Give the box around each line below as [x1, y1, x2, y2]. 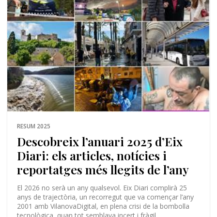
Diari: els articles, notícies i [16, 147, 167, 163]
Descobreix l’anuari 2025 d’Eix [16, 133, 183, 149]
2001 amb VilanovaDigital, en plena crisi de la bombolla [16, 201, 189, 211]
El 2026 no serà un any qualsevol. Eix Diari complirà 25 [16, 183, 187, 192]
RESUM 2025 [16, 122, 50, 130]
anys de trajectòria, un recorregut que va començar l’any [16, 192, 194, 201]
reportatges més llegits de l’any [16, 161, 189, 177]
